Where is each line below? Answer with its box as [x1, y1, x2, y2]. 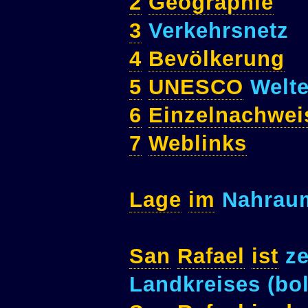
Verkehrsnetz [142, 19, 289, 43]
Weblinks [148, 131, 247, 156]
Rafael [177, 244, 245, 269]
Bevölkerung [148, 47, 285, 71]
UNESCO [148, 75, 243, 100]
